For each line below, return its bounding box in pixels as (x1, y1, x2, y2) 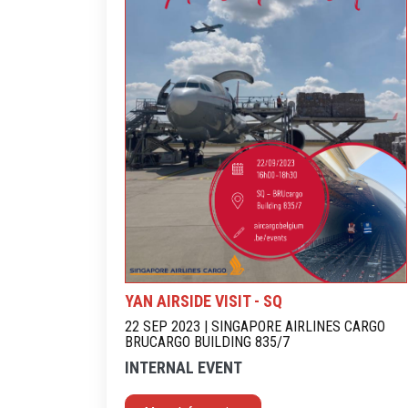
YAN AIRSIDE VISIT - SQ (125, 291, 282, 311)
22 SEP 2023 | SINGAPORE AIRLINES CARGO (125, 317, 385, 335)
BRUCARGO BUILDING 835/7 (125, 332, 290, 351)
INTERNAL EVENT (125, 357, 242, 377)
